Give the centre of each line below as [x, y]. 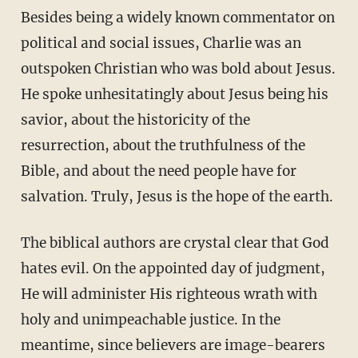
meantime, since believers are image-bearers [173, 345]
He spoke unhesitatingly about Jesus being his [174, 94]
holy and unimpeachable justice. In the [150, 319]
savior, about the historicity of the [135, 119]
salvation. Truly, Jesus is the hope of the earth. [177, 196]
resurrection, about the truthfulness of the [163, 145]
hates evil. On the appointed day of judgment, [173, 268]
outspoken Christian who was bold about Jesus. [178, 68]
